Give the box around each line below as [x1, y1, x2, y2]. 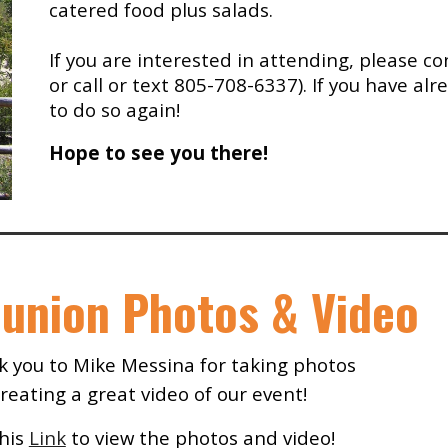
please [359, 47, 424, 72]
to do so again [49, 97, 177, 122]
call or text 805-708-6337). [73, 72, 308, 97]
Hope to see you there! [49, 140, 269, 165]
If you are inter [49, 47, 182, 72]
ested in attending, [181, 47, 360, 72]
